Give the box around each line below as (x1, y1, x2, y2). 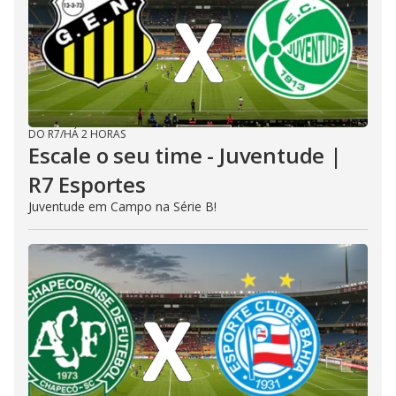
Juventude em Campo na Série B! (28, 198, 217, 216)
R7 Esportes (28, 170, 146, 200)
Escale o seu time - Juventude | (28, 141, 342, 171)
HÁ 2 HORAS (64, 126, 126, 142)
